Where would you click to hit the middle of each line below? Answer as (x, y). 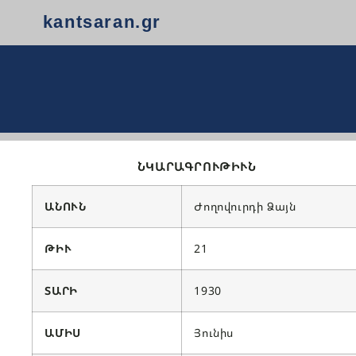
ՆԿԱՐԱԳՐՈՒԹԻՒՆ (197, 166)
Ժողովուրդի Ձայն (245, 207)
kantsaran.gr (102, 22)
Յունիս (214, 333)
